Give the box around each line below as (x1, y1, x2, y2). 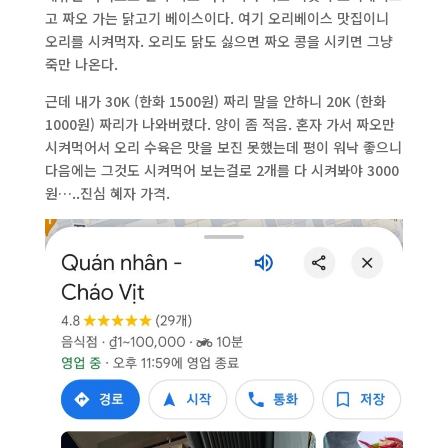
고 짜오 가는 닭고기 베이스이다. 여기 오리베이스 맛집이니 (44, 7, 389, 28)
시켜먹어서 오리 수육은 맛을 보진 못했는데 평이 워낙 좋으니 (44, 136, 402, 157)
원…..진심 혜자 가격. (44, 182, 170, 203)
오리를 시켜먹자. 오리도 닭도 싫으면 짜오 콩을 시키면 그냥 (44, 30, 393, 51)
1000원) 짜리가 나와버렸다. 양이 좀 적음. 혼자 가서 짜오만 (44, 113, 395, 134)
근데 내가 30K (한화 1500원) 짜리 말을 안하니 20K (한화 (44, 90, 386, 111)
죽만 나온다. (44, 53, 118, 74)
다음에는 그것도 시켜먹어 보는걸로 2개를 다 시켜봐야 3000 (44, 159, 399, 180)
